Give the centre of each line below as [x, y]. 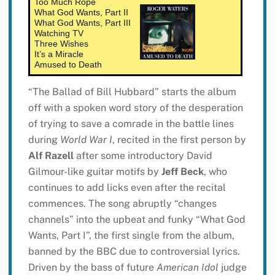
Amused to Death [68, 64]
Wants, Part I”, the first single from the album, [131, 235]
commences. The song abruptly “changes [122, 203]
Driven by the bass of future [92, 267]
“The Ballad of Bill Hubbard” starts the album [132, 91]
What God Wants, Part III [82, 22]
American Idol [187, 267]
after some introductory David [143, 155]
